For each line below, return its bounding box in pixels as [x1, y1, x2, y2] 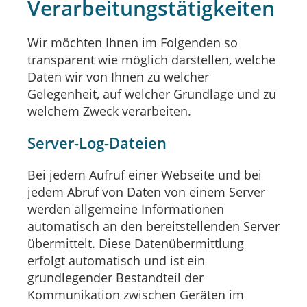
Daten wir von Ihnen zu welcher [27, 68, 209, 85]
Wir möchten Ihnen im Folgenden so [27, 34, 238, 51]
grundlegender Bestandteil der [27, 269, 204, 286]
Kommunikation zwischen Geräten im [27, 286, 244, 303]
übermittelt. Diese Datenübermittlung [27, 234, 244, 251]
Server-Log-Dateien [27, 132, 167, 153]
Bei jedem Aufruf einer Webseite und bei [27, 166, 262, 183]
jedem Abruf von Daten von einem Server [27, 183, 265, 200]
